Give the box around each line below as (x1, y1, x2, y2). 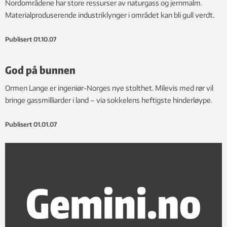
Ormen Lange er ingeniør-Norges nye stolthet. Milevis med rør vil (5, 84, 213, 93)
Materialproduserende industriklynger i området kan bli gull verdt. (5, 11, 214, 20)
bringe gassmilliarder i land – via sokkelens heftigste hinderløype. (5, 96, 212, 105)
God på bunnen (5, 63, 75, 77)
